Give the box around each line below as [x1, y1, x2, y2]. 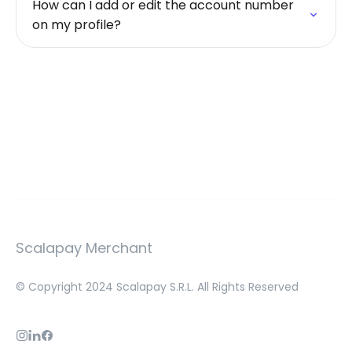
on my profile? [32, 16, 121, 34]
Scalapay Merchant [16, 238, 152, 258]
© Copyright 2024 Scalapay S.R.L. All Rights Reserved [16, 279, 299, 295]
